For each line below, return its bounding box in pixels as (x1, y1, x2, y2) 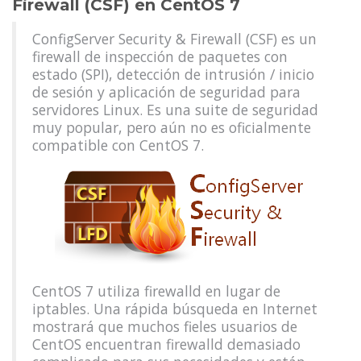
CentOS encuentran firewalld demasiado (32, 334, 301, 354)
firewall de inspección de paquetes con (32, 47, 288, 66)
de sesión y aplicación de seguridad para (32, 82, 301, 102)
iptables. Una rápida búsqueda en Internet (32, 299, 317, 318)
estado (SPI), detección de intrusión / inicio (32, 64, 314, 84)
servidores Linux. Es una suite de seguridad (32, 100, 318, 119)
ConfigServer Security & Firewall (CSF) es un (32, 29, 317, 48)
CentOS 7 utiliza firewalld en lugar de (32, 281, 280, 301)
